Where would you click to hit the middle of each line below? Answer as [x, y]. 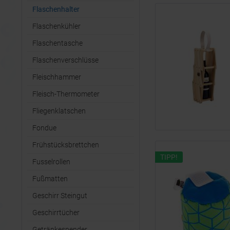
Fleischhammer [57, 77]
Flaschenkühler [56, 26]
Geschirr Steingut [60, 196]
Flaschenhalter [56, 9]
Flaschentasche [57, 43]
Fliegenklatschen [59, 111]
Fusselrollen [51, 162]
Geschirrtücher [56, 213]
